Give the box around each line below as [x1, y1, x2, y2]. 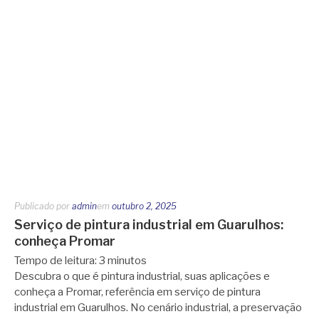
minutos [108, 253, 147, 267]
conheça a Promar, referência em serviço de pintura [14, 285, 261, 298]
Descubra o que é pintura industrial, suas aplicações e [14, 269, 270, 283]
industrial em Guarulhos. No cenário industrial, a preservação [14, 300, 302, 314]
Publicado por [14, 200, 72, 211]
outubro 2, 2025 [112, 200, 177, 211]
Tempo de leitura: [14, 253, 99, 267]
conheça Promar [14, 233, 115, 249]
